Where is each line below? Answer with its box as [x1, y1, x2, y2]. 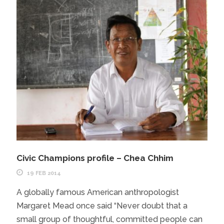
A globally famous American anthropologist [16, 187, 179, 197]
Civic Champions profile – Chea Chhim [16, 153, 173, 163]
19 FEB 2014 [26, 170, 61, 177]
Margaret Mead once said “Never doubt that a [16, 201, 187, 211]
